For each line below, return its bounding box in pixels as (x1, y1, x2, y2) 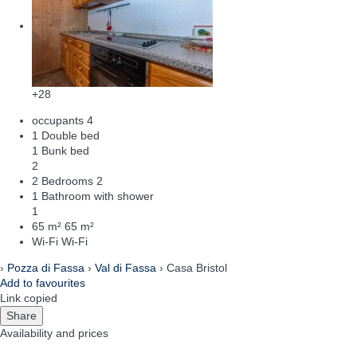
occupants (32, 113, 84, 127)
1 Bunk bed (32, 143, 89, 157)
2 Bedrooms (32, 174, 93, 187)
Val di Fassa (95, 261, 156, 274)
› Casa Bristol (156, 261, 227, 274)
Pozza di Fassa (7, 261, 84, 274)
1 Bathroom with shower (32, 189, 154, 202)
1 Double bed (32, 128, 100, 142)
